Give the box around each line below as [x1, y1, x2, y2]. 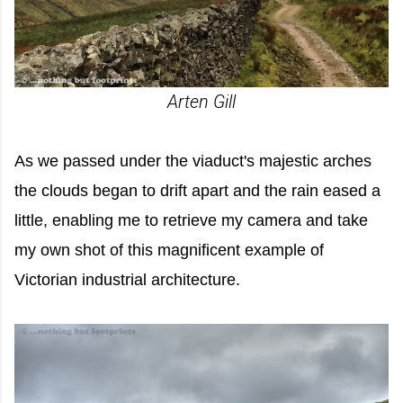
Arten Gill [167, 91, 236, 113]
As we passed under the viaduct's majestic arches [14, 152, 372, 171]
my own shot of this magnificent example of [14, 241, 324, 260]
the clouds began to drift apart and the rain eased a [14, 182, 381, 201]
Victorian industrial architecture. [14, 271, 240, 290]
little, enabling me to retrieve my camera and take [14, 211, 368, 230]
